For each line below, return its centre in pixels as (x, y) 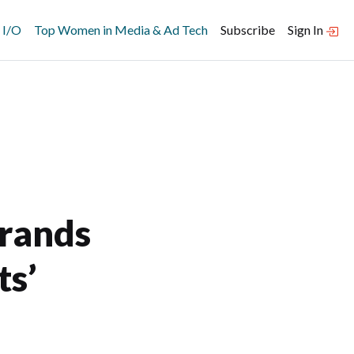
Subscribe (248, 30)
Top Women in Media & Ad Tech (121, 30)
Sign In (307, 30)
